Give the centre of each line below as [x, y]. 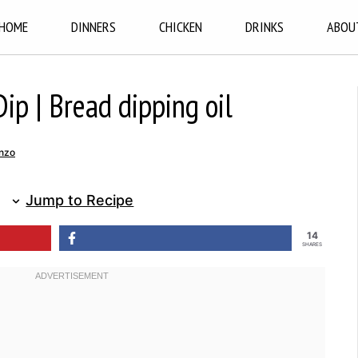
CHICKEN [180, 27]
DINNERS [93, 27]
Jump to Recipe [80, 200]
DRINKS [264, 27]
